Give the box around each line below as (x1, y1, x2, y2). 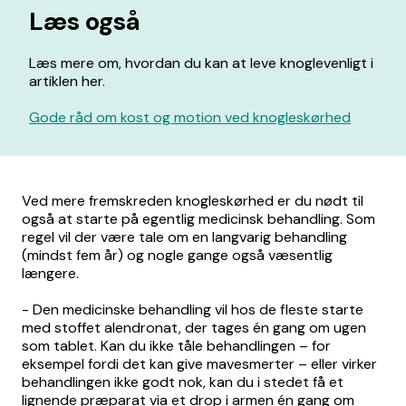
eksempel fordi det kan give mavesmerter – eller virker (22, 354, 377, 373)
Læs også (29, 5, 140, 38)
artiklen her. (29, 72, 105, 91)
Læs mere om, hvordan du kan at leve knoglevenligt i (29, 53, 373, 72)
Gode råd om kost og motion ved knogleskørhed (29, 108, 351, 127)
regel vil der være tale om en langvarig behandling (22, 227, 347, 246)
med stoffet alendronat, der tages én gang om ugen (22, 318, 366, 337)
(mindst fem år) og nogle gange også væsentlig (22, 246, 333, 265)
